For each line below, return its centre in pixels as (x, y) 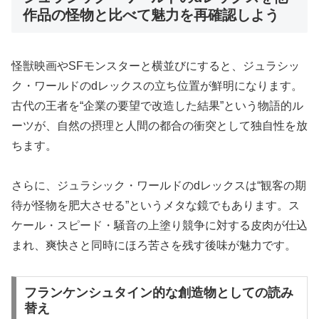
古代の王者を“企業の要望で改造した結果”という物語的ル (157, 105)
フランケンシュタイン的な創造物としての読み (158, 293)
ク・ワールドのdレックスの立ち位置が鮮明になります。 (157, 85)
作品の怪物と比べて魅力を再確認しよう (151, 15)
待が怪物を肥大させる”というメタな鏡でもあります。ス (156, 206)
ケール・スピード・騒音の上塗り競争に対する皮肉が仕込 (159, 226)
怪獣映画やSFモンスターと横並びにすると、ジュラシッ (156, 66)
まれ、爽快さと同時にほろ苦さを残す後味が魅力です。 (154, 246)
